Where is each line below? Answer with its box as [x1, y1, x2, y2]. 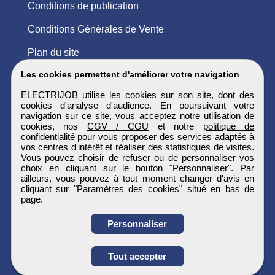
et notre [149, 121, 203, 131]
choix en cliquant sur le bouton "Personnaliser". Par [20, 163, 255, 173]
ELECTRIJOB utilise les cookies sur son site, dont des [20, 90, 255, 100]
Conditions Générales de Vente [27, 24, 164, 35]
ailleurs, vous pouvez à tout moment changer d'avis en [20, 173, 255, 184]
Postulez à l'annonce [79, 261, 196, 274]
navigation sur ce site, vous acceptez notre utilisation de [20, 110, 255, 121]
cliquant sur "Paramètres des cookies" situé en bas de [20, 184, 255, 194]
